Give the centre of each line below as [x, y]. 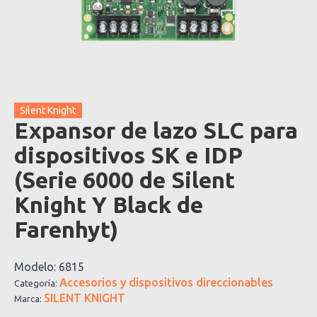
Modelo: [36, 266]
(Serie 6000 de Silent [125, 179]
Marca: [29, 298]
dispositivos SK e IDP [128, 155]
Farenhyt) [66, 229]
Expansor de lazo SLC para [156, 130]
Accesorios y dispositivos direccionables [166, 282]
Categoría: [37, 283]
